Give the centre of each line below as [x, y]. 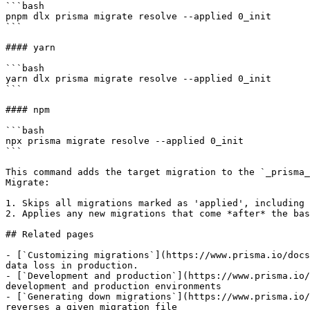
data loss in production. [72, 265]
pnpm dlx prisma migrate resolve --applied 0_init [138, 16]
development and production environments [113, 286]
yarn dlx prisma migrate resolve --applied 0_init [138, 79]
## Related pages [50, 234]
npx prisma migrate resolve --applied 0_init [125, 141]
